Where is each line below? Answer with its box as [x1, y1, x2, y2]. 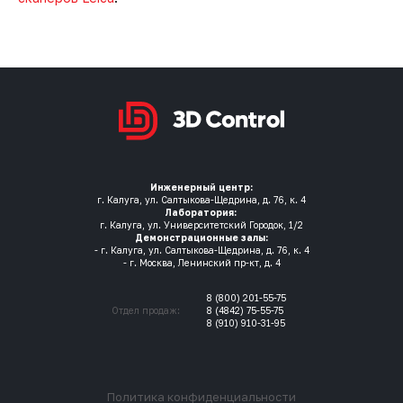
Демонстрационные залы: [135, 232, 268, 243]
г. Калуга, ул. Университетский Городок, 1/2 [100, 219, 303, 230]
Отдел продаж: [112, 305, 180, 316]
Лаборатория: [164, 207, 239, 218]
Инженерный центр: [150, 182, 253, 193]
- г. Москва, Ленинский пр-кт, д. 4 [122, 257, 281, 268]
